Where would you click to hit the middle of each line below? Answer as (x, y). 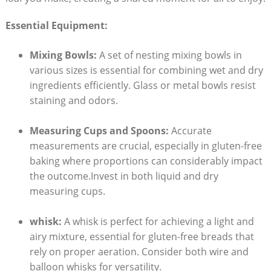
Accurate (190, 130)
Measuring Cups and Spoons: (99, 130)
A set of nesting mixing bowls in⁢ (169, 55)
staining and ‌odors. (73, 100)
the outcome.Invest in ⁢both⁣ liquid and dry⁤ (124, 176)
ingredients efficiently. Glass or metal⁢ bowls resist (142, 85)
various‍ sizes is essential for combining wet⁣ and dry (146, 70)
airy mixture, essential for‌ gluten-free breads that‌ (142, 237)
